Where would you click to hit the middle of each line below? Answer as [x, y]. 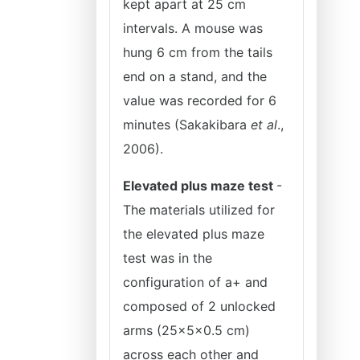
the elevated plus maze [194, 234]
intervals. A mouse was [193, 28]
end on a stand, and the [195, 76]
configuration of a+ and [195, 282]
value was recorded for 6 [200, 100]
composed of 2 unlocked [199, 306]
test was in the [168, 258]
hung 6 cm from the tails [198, 52]
